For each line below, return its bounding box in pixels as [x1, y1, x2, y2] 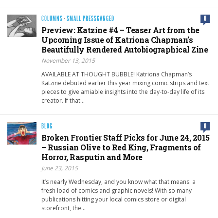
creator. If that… [41, 96, 85, 105]
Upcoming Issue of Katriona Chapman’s [41, 35, 193, 45]
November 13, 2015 [41, 56, 95, 65]
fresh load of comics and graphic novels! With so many [41, 186, 192, 195]
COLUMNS [41, 15, 63, 23]
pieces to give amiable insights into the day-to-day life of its [41, 88, 204, 96]
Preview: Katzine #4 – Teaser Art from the [41, 25, 200, 36]
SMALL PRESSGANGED [67, 15, 114, 23]
